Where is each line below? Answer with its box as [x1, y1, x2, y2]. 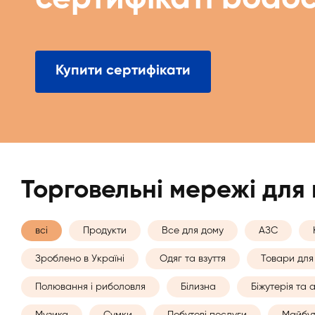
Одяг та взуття [160, 253, 226, 264]
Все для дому [162, 225, 224, 236]
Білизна [181, 281, 216, 292]
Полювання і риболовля [35, 281, 146, 292]
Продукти [83, 225, 127, 236]
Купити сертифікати [56, 64, 191, 79]
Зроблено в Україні [35, 253, 124, 264]
